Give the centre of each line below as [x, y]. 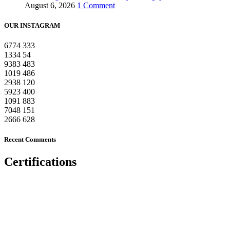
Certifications [40, 162]
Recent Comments [30, 140]
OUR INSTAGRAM [32, 25]
